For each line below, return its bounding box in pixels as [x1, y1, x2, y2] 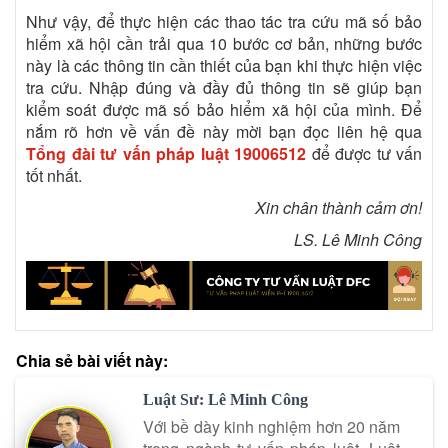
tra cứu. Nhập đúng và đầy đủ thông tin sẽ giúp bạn [26, 76, 422, 100]
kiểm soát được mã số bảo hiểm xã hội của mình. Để [26, 98, 422, 122]
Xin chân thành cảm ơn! [255, 196, 422, 220]
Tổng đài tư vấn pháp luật [26, 142, 234, 166]
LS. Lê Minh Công [294, 228, 422, 252]
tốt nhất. [26, 164, 82, 188]
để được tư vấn [306, 142, 422, 166]
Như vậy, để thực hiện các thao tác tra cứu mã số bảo [26, 10, 422, 34]
